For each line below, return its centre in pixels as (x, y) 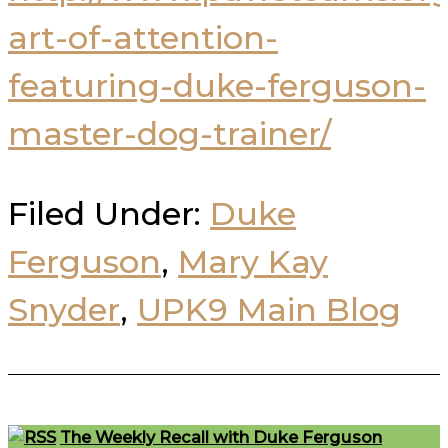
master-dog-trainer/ (169, 133)
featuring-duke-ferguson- (217, 85)
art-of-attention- (143, 37)
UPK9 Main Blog (269, 309)
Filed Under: (109, 213)
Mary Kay (253, 261)
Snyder (64, 309)
